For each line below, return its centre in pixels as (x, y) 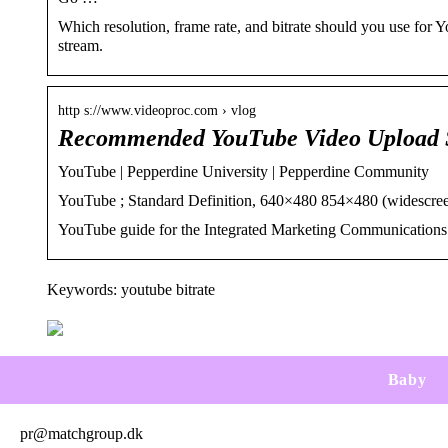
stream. (80, 45)
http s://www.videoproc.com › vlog (157, 110)
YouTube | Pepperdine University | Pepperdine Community (243, 171)
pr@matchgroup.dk (81, 433)
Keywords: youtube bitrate (131, 289)
